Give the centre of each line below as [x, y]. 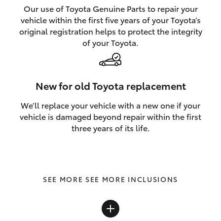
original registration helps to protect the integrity [110, 31]
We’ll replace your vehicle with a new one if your [110, 105]
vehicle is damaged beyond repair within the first [110, 116]
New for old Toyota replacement [110, 85]
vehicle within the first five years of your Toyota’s [110, 19]
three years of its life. [110, 127]
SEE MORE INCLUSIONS [132, 179]
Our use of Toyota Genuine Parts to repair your [110, 8]
